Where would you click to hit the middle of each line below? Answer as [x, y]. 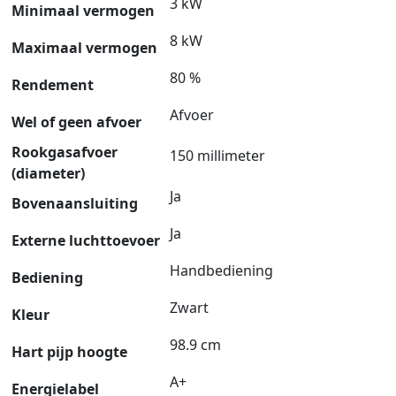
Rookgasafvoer [65, 152]
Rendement [53, 84]
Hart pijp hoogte [69, 351]
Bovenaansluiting [75, 203]
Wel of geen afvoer [76, 122]
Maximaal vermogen [84, 47]
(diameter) [48, 173]
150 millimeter [217, 155]
